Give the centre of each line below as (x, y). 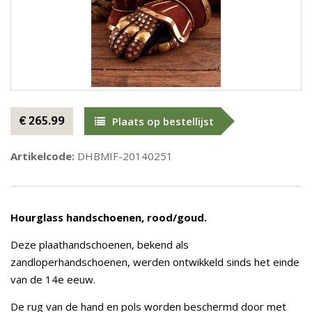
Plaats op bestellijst (163, 121)
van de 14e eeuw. (53, 279)
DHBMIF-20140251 (124, 156)
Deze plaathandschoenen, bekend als (100, 244)
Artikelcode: (42, 156)
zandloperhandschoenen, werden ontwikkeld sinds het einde (155, 262)
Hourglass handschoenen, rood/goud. (109, 217)
